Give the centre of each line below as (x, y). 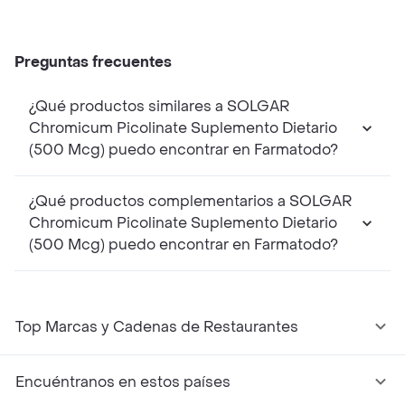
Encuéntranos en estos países (123, 382)
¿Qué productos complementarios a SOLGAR (190, 202)
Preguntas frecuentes (93, 62)
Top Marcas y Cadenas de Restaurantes (157, 327)
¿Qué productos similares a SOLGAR (159, 107)
